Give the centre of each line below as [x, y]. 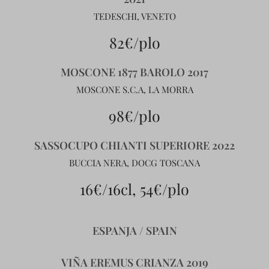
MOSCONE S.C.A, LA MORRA [134, 89]
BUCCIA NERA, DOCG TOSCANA [134, 163]
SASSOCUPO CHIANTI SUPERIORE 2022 [134, 145]
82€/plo [134, 42]
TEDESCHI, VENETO [134, 16]
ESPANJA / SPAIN [134, 231]
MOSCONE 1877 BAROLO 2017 [134, 72]
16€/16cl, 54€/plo [134, 189]
